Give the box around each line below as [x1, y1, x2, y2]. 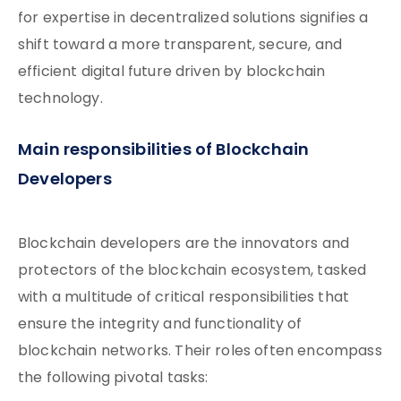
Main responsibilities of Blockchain [18, 137, 310, 165]
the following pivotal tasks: [18, 367, 209, 390]
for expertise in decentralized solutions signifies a [18, 7, 369, 30]
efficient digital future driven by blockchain [18, 61, 326, 84]
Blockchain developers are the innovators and [18, 233, 350, 256]
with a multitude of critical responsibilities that [18, 286, 350, 310]
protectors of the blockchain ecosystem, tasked [18, 260, 367, 283]
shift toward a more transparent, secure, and [18, 34, 343, 57]
